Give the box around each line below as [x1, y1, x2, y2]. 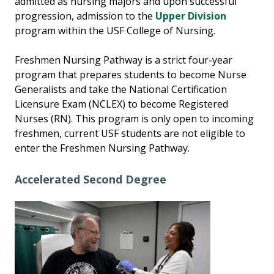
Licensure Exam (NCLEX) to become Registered [15, 97, 228, 111]
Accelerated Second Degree [15, 172, 169, 187]
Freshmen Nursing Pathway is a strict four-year [15, 53, 232, 67]
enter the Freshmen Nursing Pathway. [15, 141, 190, 155]
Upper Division [155, 9, 226, 23]
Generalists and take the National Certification [15, 83, 227, 96]
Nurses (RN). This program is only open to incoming [15, 112, 254, 125]
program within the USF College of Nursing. [15, 24, 215, 37]
